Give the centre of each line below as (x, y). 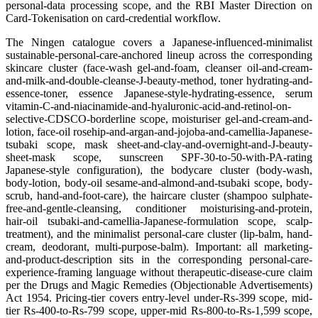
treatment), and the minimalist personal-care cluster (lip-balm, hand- (159, 234)
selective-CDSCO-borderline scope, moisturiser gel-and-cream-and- (159, 119)
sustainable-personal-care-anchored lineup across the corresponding (159, 55)
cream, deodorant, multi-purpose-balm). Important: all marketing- (159, 246)
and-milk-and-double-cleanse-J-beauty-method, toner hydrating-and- (159, 80)
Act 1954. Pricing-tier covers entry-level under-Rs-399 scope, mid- (159, 297)
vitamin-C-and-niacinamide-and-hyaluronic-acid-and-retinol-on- (148, 106)
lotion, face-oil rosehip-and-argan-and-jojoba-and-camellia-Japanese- (159, 131)
